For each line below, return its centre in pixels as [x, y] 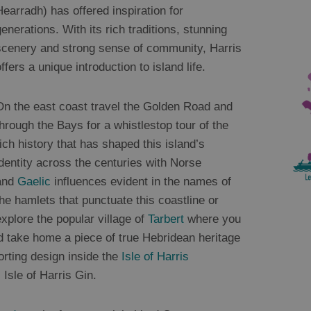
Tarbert [166, 219]
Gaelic [34, 182]
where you [212, 219]
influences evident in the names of [141, 182]
